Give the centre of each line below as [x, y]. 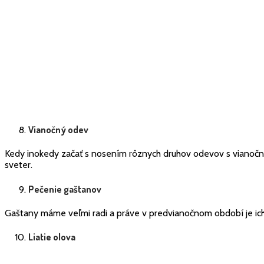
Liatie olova [52, 237]
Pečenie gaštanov [65, 189]
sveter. [19, 165]
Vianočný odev [58, 129]
